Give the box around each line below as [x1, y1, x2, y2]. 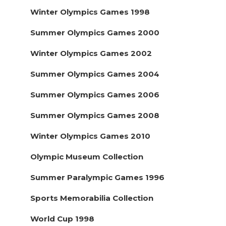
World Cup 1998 [30, 213, 94, 223]
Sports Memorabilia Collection [30, 193, 153, 203]
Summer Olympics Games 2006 [30, 89, 159, 99]
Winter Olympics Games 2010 [30, 131, 150, 141]
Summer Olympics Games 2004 [30, 69, 159, 79]
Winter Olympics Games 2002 [30, 48, 152, 58]
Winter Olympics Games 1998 [30, 7, 150, 17]
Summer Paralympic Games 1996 [30, 172, 164, 182]
